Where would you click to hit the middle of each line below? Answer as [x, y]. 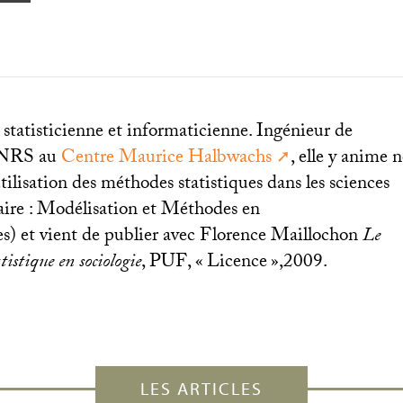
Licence [237, 263]
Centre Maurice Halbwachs [166, 159]
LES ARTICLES [201, 388]
